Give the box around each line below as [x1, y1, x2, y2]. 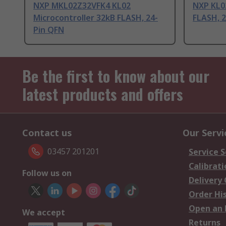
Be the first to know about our [22, 65, 209, 88]
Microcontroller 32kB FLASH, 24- [33, 12, 158, 24]
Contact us [22, 127, 72, 139]
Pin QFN [33, 24, 64, 36]
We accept [22, 207, 65, 218]
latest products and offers [22, 83, 183, 106]
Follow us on [22, 167, 72, 179]
